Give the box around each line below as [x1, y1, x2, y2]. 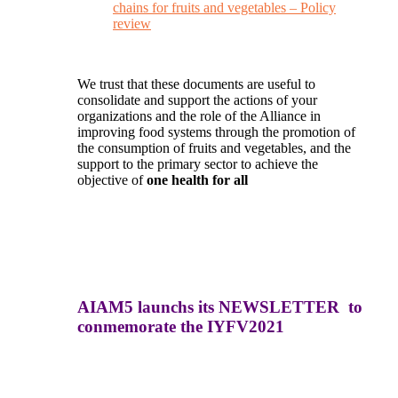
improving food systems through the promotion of [77, 124, 355, 140]
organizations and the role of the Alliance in [77, 108, 321, 124]
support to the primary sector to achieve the [77, 156, 318, 172]
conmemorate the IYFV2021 [77, 316, 284, 336]
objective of [77, 172, 147, 188]
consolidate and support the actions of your [77, 92, 317, 108]
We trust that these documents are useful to [77, 76, 315, 92]
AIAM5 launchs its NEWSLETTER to [77, 297, 362, 316]
